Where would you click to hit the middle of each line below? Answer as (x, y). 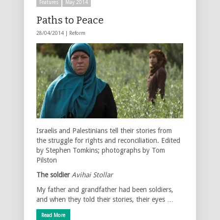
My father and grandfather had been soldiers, (105, 189)
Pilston (47, 160)
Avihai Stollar (92, 175)
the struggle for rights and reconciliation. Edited (108, 140)
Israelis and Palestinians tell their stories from (104, 130)
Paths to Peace (70, 20)
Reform (77, 33)
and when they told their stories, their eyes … (105, 199)
